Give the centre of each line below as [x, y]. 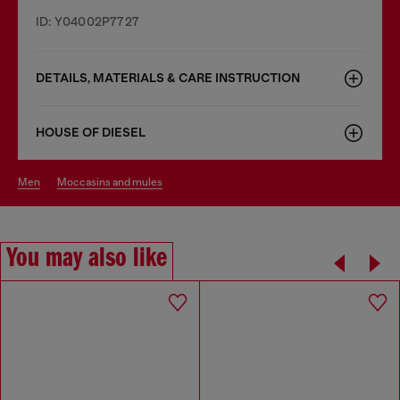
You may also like [87, 258]
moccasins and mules [115, 182]
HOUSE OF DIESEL [91, 132]
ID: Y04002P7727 [87, 21]
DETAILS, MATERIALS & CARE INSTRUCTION [168, 78]
